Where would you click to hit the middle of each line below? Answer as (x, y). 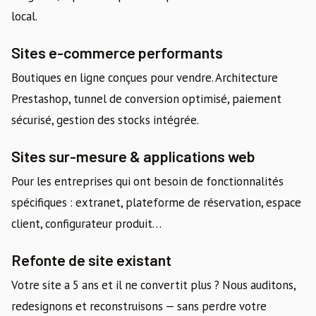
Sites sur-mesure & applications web (133, 156)
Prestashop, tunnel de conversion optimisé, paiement (146, 99)
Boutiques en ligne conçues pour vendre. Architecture (145, 78)
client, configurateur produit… (86, 224)
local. (24, 17)
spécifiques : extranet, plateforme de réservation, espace (156, 203)
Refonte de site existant (91, 260)
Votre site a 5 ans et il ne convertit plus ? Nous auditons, (153, 285)
